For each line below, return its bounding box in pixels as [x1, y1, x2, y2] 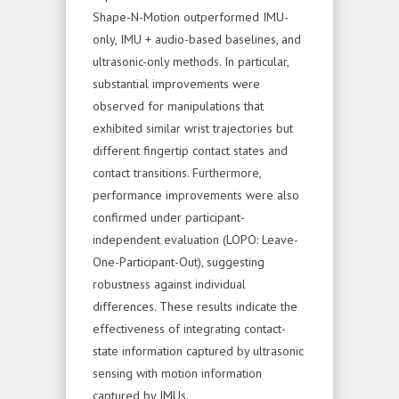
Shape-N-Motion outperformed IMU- [93, 8, 289, 25]
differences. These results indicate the [93, 297, 297, 314]
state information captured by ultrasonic [93, 342, 304, 359]
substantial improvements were [93, 75, 260, 92]
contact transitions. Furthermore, [93, 164, 261, 181]
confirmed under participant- [93, 208, 245, 225]
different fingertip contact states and [93, 142, 288, 159]
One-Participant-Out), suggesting [93, 253, 265, 270]
